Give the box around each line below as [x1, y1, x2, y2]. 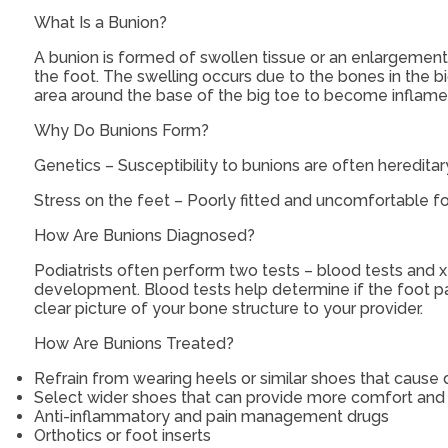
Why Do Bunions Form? [33, 121, 209, 141]
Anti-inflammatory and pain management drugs [33, 407, 389, 427]
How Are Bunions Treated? [33, 334, 234, 354]
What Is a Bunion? [33, 13, 167, 33]
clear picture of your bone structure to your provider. [33, 299, 423, 319]
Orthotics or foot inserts [33, 426, 211, 446]
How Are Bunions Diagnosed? [33, 226, 255, 246]
